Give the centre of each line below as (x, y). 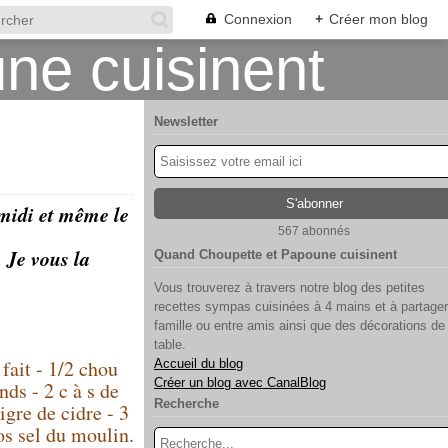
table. (170, 344)
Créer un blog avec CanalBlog (240, 382)
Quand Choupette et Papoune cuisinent (275, 254)
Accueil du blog (198, 363)
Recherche (186, 403)
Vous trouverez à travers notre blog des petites (289, 287)
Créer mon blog (378, 19)
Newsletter (186, 121)
